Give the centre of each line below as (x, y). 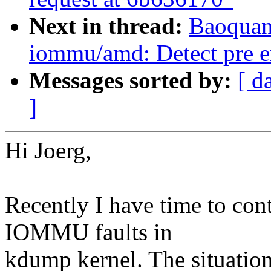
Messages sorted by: (133, 80)
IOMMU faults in (89, 232)
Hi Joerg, (48, 151)
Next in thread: (109, 26)
